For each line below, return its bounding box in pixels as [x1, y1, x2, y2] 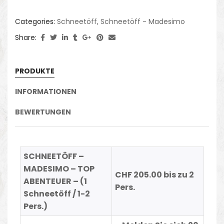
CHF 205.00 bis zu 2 [115, 168, 194, 180]
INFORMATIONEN [15, 86, 76, 96]
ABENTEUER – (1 [23, 175, 87, 187]
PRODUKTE [15, 65, 54, 76]
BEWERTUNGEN [15, 106, 71, 117]
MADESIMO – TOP [23, 162, 95, 174]
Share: [15, 32, 36, 42]
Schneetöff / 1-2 [23, 187, 90, 199]
